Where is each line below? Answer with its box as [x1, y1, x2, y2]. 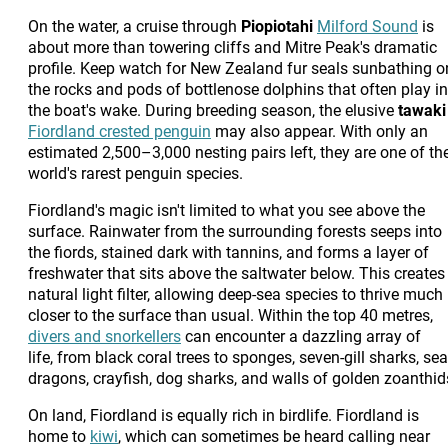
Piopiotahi [241, 15, 313, 37]
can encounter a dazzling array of [181, 325, 421, 347]
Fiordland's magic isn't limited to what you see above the [28, 199, 425, 221]
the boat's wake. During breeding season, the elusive [28, 99, 398, 121]
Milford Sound [317, 15, 418, 37]
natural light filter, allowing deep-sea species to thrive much [28, 283, 443, 305]
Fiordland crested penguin [28, 120, 211, 142]
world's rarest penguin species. [28, 162, 243, 184]
